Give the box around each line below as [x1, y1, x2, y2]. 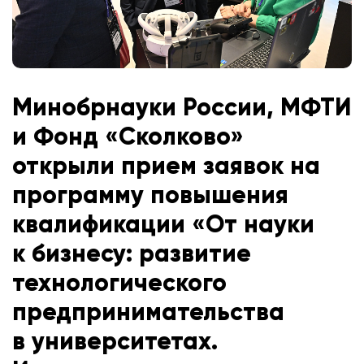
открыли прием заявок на [12, 150, 320, 181]
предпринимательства [12, 297, 284, 327]
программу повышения [12, 180, 288, 210]
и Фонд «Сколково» [12, 121, 244, 152]
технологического [12, 267, 227, 298]
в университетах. [12, 326, 218, 357]
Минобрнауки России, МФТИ [12, 92, 351, 123]
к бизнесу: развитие [12, 238, 251, 269]
